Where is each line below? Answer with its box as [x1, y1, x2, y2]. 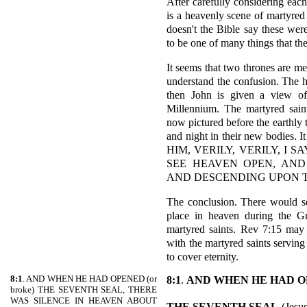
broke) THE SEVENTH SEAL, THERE [10, 284, 157, 295]
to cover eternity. [167, 250, 238, 263]
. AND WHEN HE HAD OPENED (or [23, 273, 157, 284]
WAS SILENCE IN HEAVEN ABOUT [10, 295, 157, 306]
